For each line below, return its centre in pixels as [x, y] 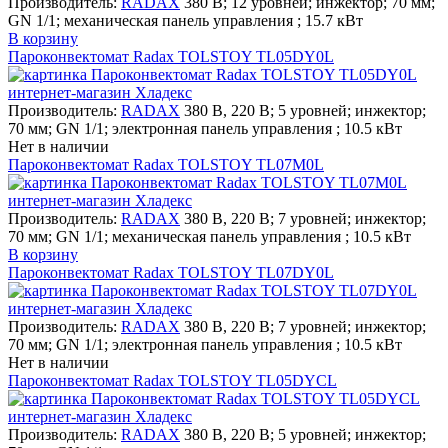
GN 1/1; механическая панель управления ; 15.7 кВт [185, 20]
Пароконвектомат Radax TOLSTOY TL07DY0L [171, 272]
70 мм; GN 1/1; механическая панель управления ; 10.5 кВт [209, 236]
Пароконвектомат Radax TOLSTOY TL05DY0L [171, 56]
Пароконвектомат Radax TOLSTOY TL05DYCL [172, 380]
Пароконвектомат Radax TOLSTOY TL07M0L [166, 164]
